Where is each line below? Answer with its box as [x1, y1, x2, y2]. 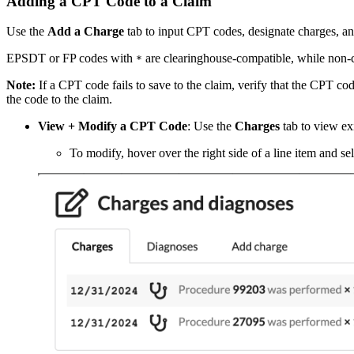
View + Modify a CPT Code [38, 119, 187, 134]
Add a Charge [47, 24, 124, 39]
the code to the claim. [6, 92, 112, 107]
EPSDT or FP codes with [6, 51, 136, 66]
